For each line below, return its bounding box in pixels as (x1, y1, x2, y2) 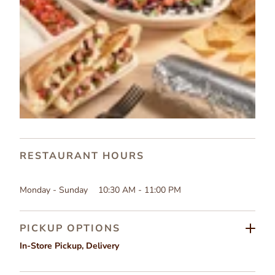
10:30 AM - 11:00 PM (98, 184, 181, 196)
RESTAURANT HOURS (20, 149, 144, 163)
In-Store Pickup (20, 240, 82, 252)
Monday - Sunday (20, 184, 88, 196)
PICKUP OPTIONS (20, 222, 120, 236)
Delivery (86, 240, 119, 252)
